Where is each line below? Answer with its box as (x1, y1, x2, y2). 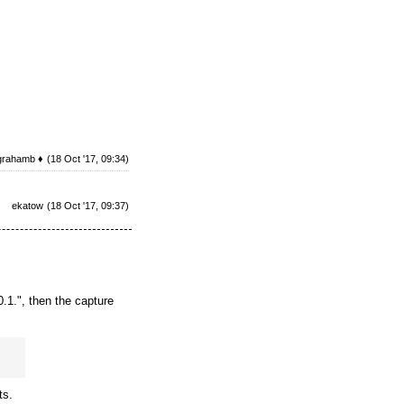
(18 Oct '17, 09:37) (47, 200, 129, 211)
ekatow (12, 200, 43, 211)
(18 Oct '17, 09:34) (47, 153, 129, 164)
